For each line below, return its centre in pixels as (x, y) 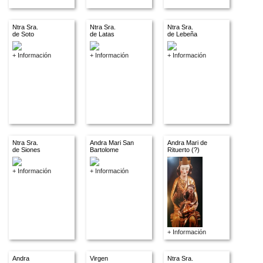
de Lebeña (182, 34)
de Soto (23, 34)
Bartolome (104, 150)
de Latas (102, 34)
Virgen (99, 258)
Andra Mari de (187, 143)
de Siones (26, 150)
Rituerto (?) (183, 150)
